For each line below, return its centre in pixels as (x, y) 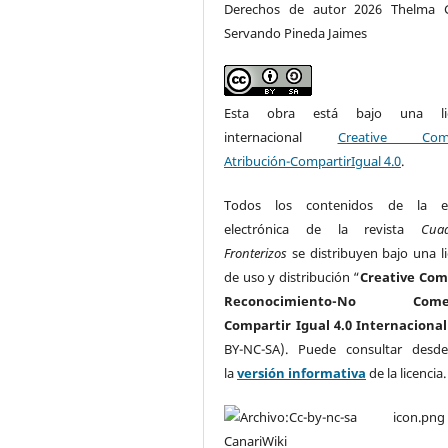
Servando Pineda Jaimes (296, 32)
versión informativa (302, 372)
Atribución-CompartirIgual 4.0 (313, 160)
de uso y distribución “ (292, 276)
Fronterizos (256, 252)
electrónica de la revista (322, 228)
